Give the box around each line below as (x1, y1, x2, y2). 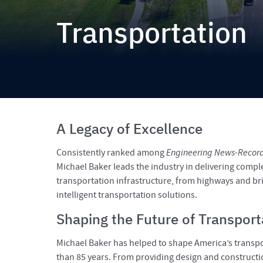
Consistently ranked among (56, 147, 166, 159)
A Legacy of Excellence (56, 119, 203, 138)
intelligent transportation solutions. (56, 189, 197, 201)
